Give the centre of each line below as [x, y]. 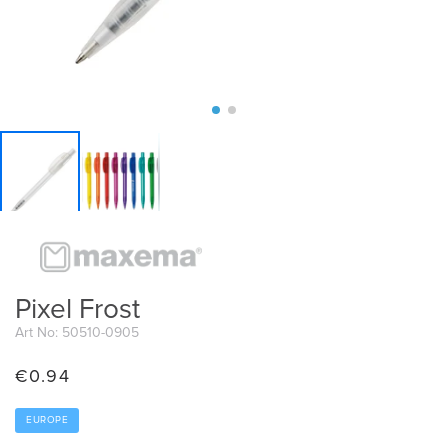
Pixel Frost [77, 310]
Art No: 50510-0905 [77, 332]
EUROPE [47, 419]
